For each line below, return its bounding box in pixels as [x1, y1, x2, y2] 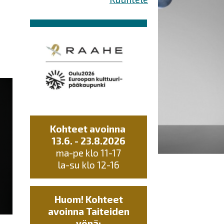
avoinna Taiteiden [47, 205, 129, 217]
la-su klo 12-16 [57, 159, 119, 171]
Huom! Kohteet [54, 193, 123, 205]
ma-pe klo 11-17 [56, 147, 121, 159]
